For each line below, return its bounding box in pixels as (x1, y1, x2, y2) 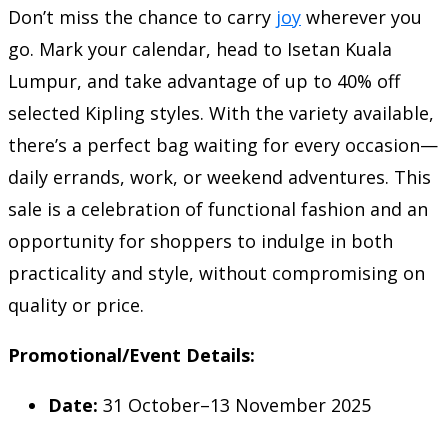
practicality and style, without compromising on (8, 260, 425, 285)
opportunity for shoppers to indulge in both (8, 228, 393, 253)
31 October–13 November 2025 (98, 392, 371, 417)
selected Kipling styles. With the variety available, (8, 100, 434, 125)
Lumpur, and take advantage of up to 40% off (8, 68, 400, 93)
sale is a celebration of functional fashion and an (8, 196, 428, 221)
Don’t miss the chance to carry (8, 4, 276, 29)
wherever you (301, 4, 422, 29)
